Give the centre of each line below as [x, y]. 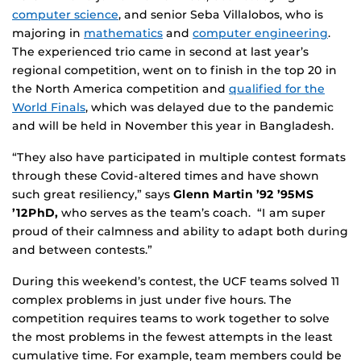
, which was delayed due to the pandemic [210, 108]
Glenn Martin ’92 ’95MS [243, 195]
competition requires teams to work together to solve [171, 319]
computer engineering [260, 33]
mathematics [123, 33]
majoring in [48, 33]
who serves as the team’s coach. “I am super [192, 213]
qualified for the [277, 89]
